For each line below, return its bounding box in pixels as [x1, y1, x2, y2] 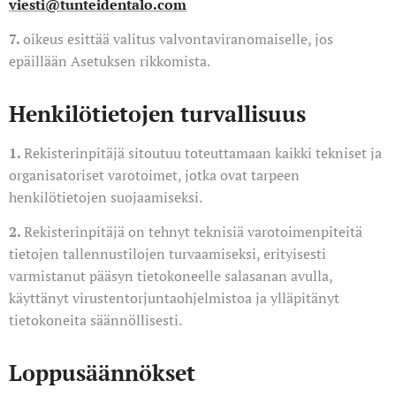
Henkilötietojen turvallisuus [9, 99, 306, 128]
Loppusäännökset [9, 358, 195, 387]
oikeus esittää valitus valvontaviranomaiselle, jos [23, 29, 333, 49]
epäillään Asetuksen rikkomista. [9, 51, 210, 71]
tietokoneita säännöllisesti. [9, 310, 182, 330]
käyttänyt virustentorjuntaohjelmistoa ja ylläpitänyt [9, 288, 339, 308]
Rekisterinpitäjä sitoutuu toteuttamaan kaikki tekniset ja [24, 143, 382, 163]
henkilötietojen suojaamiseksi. [9, 187, 202, 207]
